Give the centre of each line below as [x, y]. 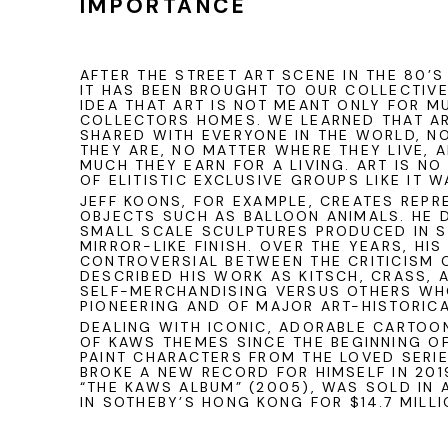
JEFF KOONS [131, 201]
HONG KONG [250, 402]
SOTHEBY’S [149, 402]
